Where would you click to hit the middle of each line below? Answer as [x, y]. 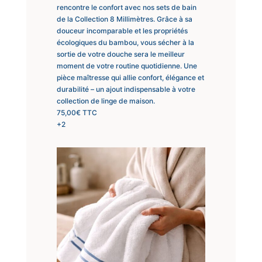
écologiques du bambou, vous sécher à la [125, 42]
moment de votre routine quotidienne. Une [127, 65]
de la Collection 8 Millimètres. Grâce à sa [124, 19]
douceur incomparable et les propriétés [122, 30]
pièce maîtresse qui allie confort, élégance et [130, 77]
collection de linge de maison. [106, 101]
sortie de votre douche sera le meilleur [120, 54]
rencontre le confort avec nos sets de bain [126, 7]
